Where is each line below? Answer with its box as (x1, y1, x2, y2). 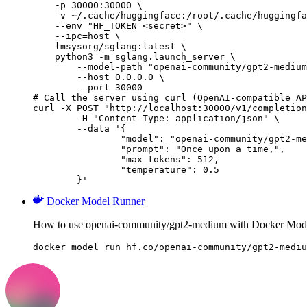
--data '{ (33, 123, 77, 134)
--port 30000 (33, 82, 143, 93)
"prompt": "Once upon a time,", (33, 144, 121, 155)
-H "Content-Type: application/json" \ (33, 113, 77, 124)
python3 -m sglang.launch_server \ (33, 51, 236, 62)
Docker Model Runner (47, 195, 145, 208)
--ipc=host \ (33, 31, 121, 42)
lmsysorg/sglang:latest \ (33, 41, 186, 52)
